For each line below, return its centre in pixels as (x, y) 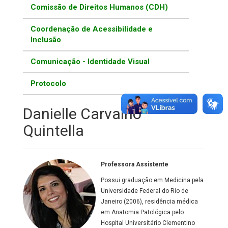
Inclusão (46, 40)
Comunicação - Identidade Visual (90, 62)
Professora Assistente (135, 165)
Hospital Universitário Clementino (148, 223)
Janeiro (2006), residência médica (149, 202)
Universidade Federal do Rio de (145, 191)
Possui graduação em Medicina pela (152, 180)
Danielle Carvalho (82, 114)
